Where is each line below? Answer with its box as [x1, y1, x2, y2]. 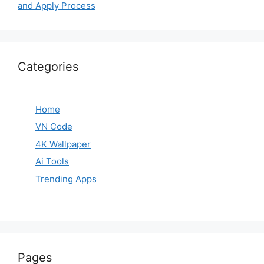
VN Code [35, 121, 72, 133]
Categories [18, 59, 78, 74]
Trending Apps [35, 173, 97, 184]
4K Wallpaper [35, 138, 91, 150]
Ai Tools [35, 156, 69, 167]
